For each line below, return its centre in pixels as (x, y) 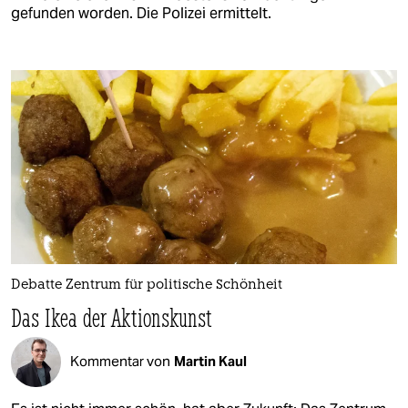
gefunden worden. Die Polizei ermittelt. (141, 14)
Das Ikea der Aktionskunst (112, 317)
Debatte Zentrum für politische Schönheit (147, 285)
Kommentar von (120, 362)
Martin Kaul (210, 362)
